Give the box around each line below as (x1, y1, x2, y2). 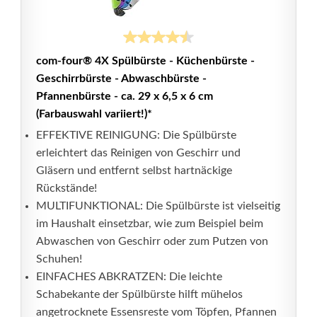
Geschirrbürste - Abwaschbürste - (36, 73, 207, 84)
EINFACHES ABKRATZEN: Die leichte (36, 271, 222, 282)
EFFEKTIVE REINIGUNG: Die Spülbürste (36, 129, 236, 141)
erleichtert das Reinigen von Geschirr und (36, 147, 241, 158)
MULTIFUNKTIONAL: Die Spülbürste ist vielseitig (36, 200, 280, 212)
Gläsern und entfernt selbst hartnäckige (36, 165, 232, 176)
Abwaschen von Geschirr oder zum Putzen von (36, 236, 268, 247)
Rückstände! (36, 183, 97, 194)
